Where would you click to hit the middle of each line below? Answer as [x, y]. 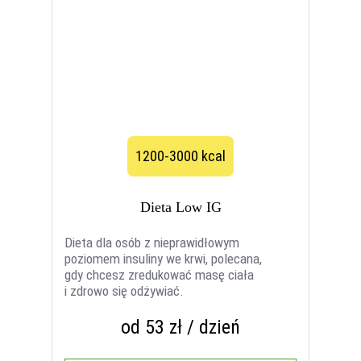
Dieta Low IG [180, 207]
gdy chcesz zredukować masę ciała [160, 275]
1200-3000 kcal [180, 156]
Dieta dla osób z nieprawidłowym [152, 243]
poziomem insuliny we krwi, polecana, [164, 259]
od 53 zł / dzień [180, 328]
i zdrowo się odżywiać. [124, 291]
